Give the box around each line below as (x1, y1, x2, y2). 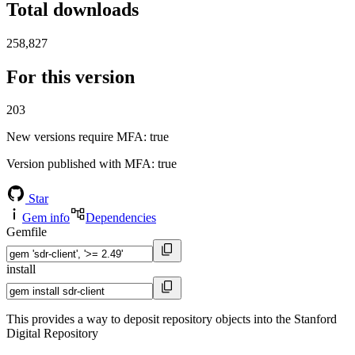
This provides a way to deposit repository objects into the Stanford (6, 312, 337, 326)
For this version (6, 66, 135, 87)
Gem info (22, 211, 70, 225)
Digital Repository (6, 326, 98, 341)
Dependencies (86, 211, 156, 225)
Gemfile (6, 225, 47, 239)
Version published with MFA (6, 157, 151, 171)
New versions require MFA (6, 130, 143, 144)
